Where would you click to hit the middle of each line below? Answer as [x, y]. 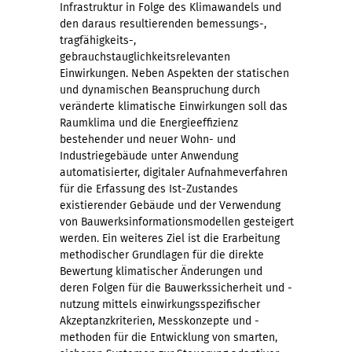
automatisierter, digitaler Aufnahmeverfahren [174, 173]
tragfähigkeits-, [98, 41]
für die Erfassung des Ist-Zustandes [149, 189]
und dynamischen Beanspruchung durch [160, 90]
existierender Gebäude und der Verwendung [170, 206]
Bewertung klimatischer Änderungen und [161, 272]
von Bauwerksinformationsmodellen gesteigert [177, 222]
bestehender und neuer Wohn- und [148, 140]
